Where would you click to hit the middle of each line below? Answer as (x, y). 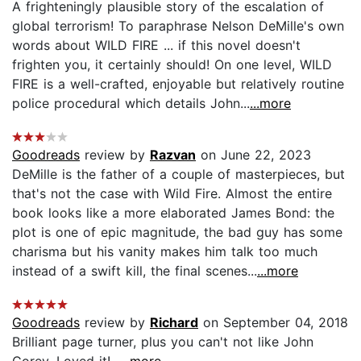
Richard (174, 322)
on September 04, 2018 (273, 322)
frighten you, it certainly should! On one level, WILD (172, 64)
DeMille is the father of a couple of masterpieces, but (178, 174)
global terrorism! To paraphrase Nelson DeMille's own (178, 25)
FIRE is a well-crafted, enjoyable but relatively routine (178, 83)
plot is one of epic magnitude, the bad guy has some (177, 232)
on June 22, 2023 (253, 154)
